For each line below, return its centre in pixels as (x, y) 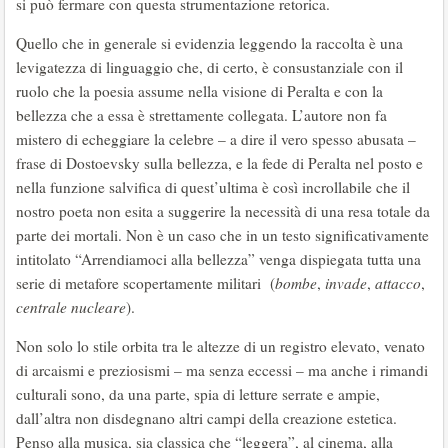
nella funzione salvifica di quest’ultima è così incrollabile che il (213, 187)
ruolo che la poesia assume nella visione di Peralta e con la (199, 91)
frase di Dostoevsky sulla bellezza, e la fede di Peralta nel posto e (219, 163)
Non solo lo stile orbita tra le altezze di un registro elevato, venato (220, 346)
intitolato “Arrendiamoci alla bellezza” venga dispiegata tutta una (218, 259)
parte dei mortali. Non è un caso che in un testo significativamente (222, 235)
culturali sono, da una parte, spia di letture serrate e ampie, (198, 394)
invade (344, 283)
